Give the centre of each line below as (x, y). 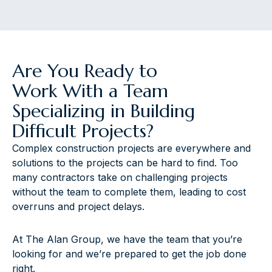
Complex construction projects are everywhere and (131, 148)
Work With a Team (90, 90)
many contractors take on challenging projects (120, 177)
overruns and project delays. (78, 206)
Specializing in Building (104, 110)
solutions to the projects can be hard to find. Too (125, 162)
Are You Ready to (85, 70)
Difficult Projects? (83, 131)
